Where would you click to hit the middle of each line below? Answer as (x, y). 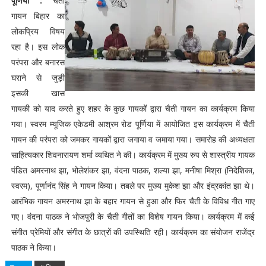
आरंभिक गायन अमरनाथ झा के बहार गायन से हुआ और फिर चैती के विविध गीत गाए (133, 201)
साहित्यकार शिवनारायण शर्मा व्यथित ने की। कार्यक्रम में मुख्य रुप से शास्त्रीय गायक (133, 155)
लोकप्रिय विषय (38, 31)
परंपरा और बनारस (38, 62)
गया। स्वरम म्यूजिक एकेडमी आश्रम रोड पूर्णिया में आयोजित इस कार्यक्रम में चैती (133, 124)
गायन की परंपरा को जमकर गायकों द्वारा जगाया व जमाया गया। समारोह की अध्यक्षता (133, 139)
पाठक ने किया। (34, 247)
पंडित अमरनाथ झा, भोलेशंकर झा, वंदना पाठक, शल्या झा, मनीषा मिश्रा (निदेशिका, (133, 170)
